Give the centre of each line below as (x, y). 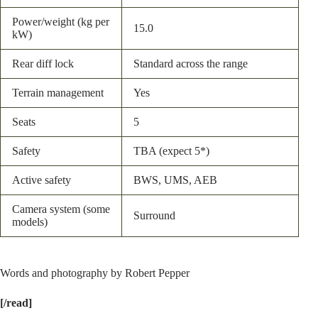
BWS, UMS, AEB (175, 180)
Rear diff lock (43, 63)
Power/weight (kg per (61, 21)
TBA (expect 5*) (171, 150)
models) (30, 221)
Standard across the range (191, 63)
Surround (154, 215)
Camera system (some (61, 209)
